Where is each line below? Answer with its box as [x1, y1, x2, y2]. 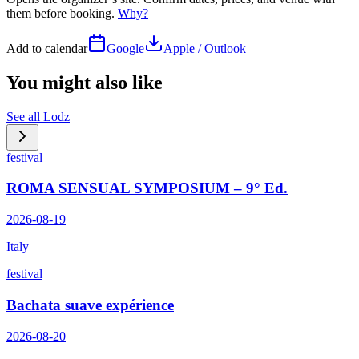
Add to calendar [6, 41, 87, 55]
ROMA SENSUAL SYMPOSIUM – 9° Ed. [6, 179, 288, 197]
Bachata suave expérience [6, 296, 174, 313]
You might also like [6, 71, 163, 93]
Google [107, 41, 144, 55]
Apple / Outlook [163, 41, 246, 55]
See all [6, 109, 43, 123]
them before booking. [6, 6, 118, 20]
